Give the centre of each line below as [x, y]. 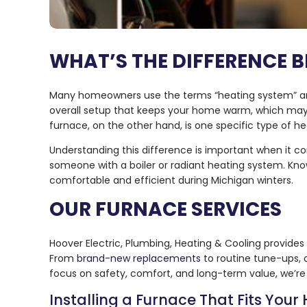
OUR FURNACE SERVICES [165, 210]
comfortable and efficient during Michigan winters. [171, 181]
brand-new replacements [139, 259]
